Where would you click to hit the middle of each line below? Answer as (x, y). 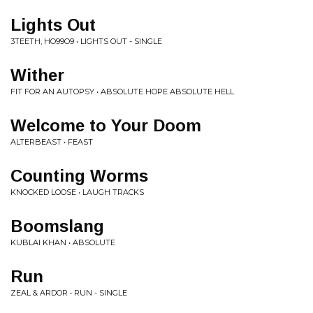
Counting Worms (79, 175)
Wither (37, 75)
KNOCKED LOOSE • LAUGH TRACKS (77, 192)
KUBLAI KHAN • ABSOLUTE (63, 242)
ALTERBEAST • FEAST (52, 141)
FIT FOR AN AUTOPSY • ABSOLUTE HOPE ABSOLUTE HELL (122, 91)
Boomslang (57, 226)
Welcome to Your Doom (106, 125)
